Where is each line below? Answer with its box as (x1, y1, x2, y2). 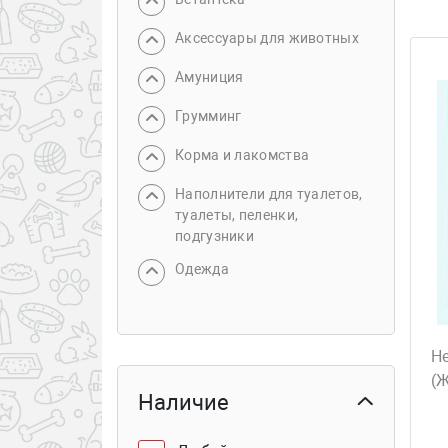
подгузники (175, 228, 254, 244)
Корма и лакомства (175, 147, 310, 163)
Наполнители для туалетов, (175, 186, 363, 202)
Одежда (175, 261, 229, 277)
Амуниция (175, 69, 244, 85)
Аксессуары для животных (175, 30, 359, 46)
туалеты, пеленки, (175, 207, 299, 223)
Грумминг (175, 108, 242, 124)
